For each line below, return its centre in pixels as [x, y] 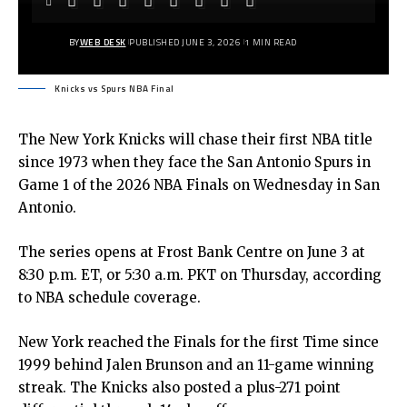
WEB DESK [103, 42]
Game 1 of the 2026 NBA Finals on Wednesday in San [199, 185]
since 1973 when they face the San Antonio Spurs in [194, 162]
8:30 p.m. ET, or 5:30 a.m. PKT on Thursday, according [200, 275]
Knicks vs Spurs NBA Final [114, 89]
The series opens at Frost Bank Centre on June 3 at [192, 252]
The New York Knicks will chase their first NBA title [195, 139]
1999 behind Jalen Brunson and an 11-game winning [196, 365]
